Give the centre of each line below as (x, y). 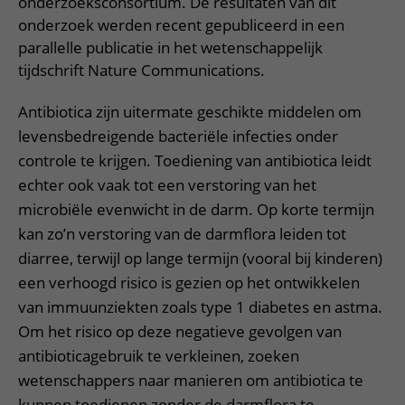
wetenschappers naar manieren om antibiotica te (191, 380)
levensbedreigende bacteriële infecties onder (178, 136)
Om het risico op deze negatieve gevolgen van (180, 331)
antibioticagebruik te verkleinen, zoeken (159, 356)
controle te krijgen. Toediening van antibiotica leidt (195, 160)
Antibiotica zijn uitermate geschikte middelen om (190, 112)
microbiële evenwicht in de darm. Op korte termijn (196, 209)
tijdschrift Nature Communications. (141, 70)
